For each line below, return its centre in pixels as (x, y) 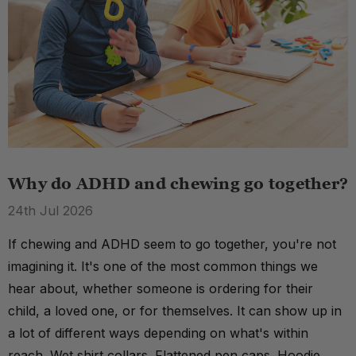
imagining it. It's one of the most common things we (163, 267)
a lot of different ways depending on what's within (158, 333)
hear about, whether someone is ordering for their (161, 289)
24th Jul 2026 (50, 211)
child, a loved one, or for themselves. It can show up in (175, 311)
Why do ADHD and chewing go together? (178, 184)
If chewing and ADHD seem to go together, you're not (172, 244)
